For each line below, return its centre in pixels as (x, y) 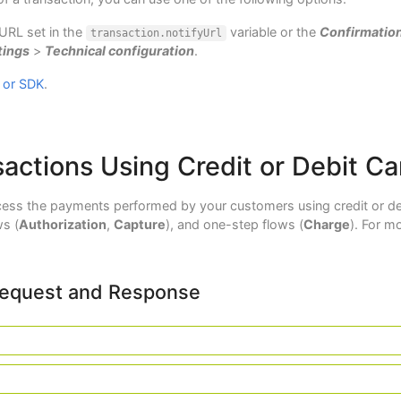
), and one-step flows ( (235, 224)
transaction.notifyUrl (156, 33)
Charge (327, 224)
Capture (140, 224)
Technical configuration (119, 51)
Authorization (63, 224)
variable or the (273, 32)
